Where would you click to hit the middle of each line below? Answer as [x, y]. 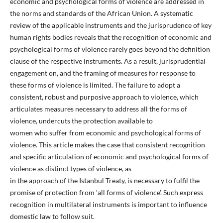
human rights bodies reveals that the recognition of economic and [111, 37]
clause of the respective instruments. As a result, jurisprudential [108, 61]
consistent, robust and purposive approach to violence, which [104, 97]
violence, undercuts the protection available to [81, 121]
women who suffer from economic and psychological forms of [105, 133]
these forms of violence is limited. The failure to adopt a [95, 85]
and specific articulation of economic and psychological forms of [109, 157]
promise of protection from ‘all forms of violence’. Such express [106, 192]
